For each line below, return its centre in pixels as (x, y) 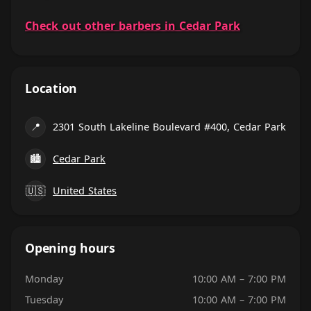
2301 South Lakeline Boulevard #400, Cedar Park (169, 127)
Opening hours (70, 248)
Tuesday (44, 300)
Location (51, 88)
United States (85, 191)
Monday (44, 279)
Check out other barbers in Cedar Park (133, 26)
